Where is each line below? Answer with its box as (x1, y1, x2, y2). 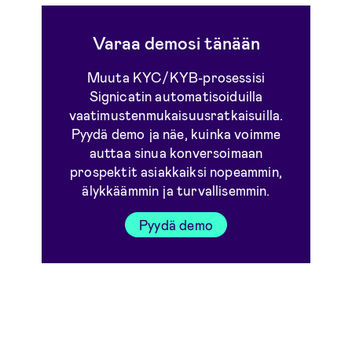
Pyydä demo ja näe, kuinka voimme (71, 125, 281, 141)
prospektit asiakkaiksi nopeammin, (70, 163, 282, 179)
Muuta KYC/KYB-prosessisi (86, 68, 266, 85)
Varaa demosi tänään (92, 32, 260, 53)
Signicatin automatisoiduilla (89, 87, 263, 104)
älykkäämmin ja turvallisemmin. (82, 181, 270, 198)
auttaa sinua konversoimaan (89, 144, 263, 160)
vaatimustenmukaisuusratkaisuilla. (68, 106, 284, 123)
